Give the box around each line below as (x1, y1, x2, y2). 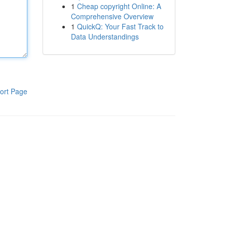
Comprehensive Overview (70, 11, 154, 21)
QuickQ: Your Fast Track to (77, 21, 164, 31)
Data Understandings (70, 31, 139, 42)
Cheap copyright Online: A (77, 1, 161, 11)
